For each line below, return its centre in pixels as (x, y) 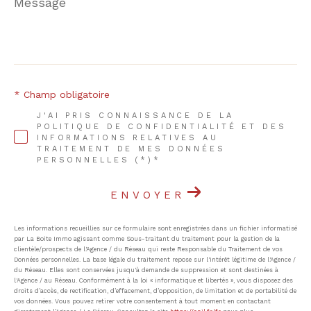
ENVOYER (148, 195)
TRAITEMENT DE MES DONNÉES (131, 149)
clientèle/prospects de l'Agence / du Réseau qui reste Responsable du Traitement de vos (148, 249)
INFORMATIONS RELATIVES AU (127, 137)
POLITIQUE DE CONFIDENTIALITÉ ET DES (161, 126)
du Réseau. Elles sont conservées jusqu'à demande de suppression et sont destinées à (146, 270)
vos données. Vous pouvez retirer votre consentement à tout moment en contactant (142, 301)
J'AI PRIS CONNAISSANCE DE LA (135, 115)
